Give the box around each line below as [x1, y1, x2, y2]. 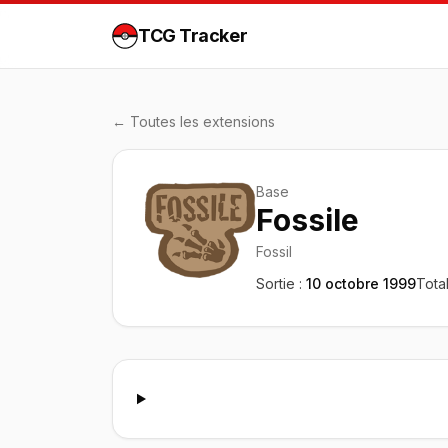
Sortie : [256, 275, 303, 292]
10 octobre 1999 [306, 275, 417, 292]
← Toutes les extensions [112, 113, 275, 130]
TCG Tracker [138, 25, 248, 46]
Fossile [256, 202, 360, 238]
